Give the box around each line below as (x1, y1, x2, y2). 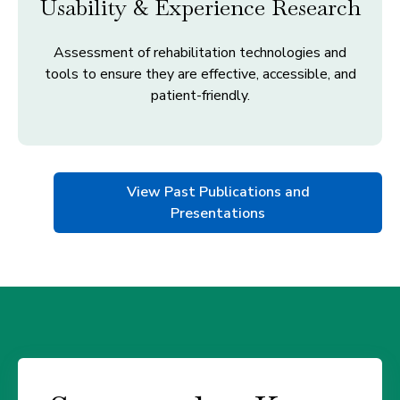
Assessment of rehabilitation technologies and (54, 42, 346, 62)
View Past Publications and (126, 181, 310, 202)
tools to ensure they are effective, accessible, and (44, 63, 356, 84)
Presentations (171, 203, 265, 223)
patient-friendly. (150, 85, 250, 105)
